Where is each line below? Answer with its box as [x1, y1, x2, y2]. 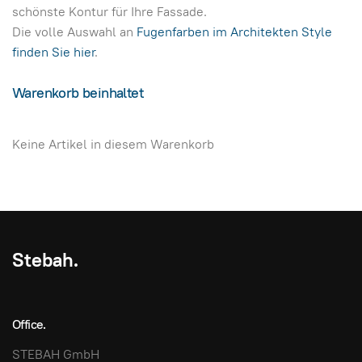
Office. [12, 316, 46, 334]
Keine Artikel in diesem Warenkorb [12, 135, 214, 153]
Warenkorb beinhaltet [12, 83, 143, 103]
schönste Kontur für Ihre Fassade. [12, 3, 207, 21]
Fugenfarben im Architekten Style [137, 23, 332, 41]
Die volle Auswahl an [12, 23, 137, 41]
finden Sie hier [12, 44, 95, 61]
